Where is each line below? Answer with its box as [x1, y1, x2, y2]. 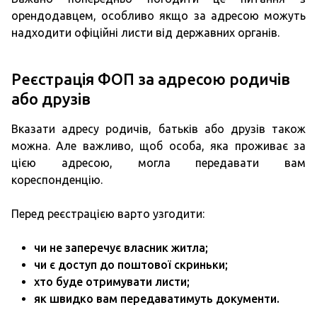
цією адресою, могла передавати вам [11, 156, 306, 169]
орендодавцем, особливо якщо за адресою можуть [11, 9, 306, 22]
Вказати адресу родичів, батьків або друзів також [11, 122, 306, 135]
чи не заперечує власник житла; [34, 241, 208, 254]
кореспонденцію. [11, 173, 103, 186]
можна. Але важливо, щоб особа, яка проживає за [11, 139, 306, 152]
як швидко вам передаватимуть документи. [34, 292, 279, 305]
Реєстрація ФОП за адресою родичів [11, 70, 290, 88]
